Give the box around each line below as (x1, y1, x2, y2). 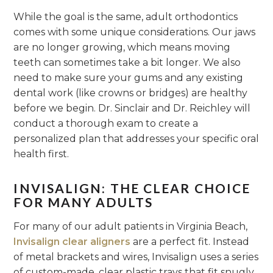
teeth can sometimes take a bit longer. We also (13, 57, 241, 68)
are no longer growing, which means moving (13, 41, 231, 53)
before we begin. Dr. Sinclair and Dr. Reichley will (13, 102, 251, 114)
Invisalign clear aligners (13, 235, 131, 247)
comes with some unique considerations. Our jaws (13, 26, 256, 38)
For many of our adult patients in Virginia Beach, (13, 220, 248, 232)
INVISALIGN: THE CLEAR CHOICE (13, 180, 251, 196)
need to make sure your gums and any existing (13, 72, 244, 83)
